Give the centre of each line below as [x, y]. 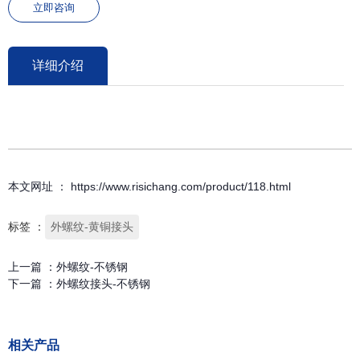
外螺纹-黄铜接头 [92, 226]
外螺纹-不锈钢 [92, 266]
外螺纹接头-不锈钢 [103, 283]
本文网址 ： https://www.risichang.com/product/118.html [149, 186]
